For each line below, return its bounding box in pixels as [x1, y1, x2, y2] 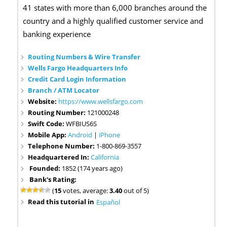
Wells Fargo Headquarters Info [28, 63, 128, 72]
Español [96, 197, 121, 207]
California [91, 152, 120, 162]
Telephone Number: [28, 141, 97, 150]
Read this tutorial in [28, 197, 95, 206]
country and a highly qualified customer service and [23, 15, 204, 26]
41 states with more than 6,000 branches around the [23, 2, 207, 13]
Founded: [29, 163, 62, 173]
